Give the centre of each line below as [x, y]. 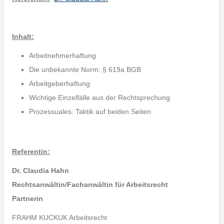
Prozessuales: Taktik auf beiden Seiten [90, 111]
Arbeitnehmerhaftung [62, 55]
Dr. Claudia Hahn [40, 170]
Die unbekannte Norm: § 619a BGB [85, 69]
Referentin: [31, 151]
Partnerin [27, 198]
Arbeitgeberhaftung [59, 83]
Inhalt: [23, 36]
